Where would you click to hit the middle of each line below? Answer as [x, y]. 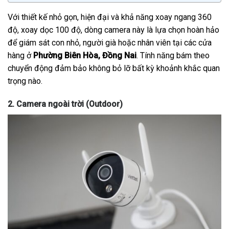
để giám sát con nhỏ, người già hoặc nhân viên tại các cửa [110, 42]
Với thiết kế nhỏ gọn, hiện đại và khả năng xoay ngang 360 [110, 17]
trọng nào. [25, 81]
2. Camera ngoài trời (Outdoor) [65, 104]
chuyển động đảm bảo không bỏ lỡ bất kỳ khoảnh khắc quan [114, 68]
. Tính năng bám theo [173, 55]
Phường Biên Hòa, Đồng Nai [85, 55]
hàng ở [20, 55]
